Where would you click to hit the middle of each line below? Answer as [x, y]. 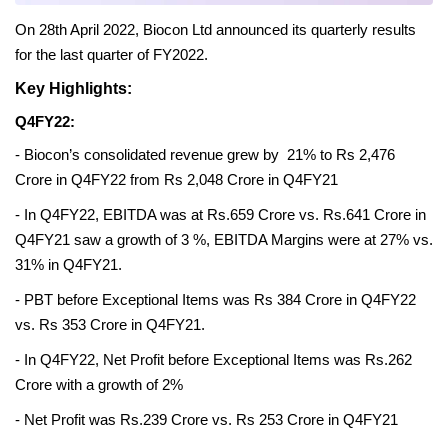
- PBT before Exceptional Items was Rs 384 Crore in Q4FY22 [215, 300]
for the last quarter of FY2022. [111, 55]
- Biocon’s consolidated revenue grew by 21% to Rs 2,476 [205, 155]
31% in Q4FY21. [68, 265]
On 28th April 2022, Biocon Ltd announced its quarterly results [215, 30]
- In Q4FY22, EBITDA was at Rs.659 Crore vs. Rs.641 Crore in [220, 215]
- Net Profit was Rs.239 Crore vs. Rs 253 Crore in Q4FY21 [208, 420]
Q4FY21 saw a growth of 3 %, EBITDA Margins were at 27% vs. [224, 240]
